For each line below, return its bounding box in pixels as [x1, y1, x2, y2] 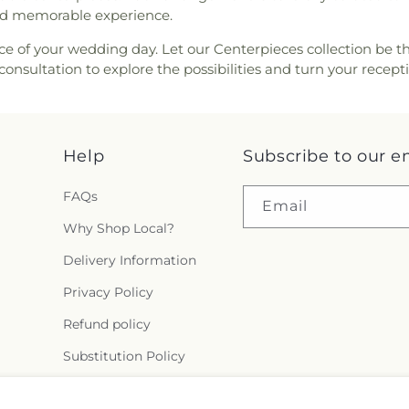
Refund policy [62, 316, 151, 332]
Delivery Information [62, 252, 196, 268]
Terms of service [62, 380, 167, 396]
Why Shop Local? [62, 220, 174, 236]
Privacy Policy [62, 284, 153, 300]
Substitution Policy [62, 348, 185, 364]
